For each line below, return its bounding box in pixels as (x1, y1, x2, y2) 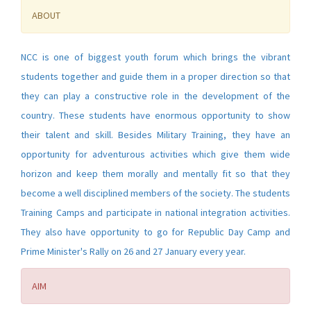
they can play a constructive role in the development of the (21, 90, 290, 103)
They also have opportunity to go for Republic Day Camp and (21, 226, 290, 239)
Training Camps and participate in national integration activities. (21, 206, 290, 219)
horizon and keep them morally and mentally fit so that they (21, 167, 290, 180)
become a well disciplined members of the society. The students (21, 187, 290, 200)
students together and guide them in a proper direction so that (21, 70, 290, 83)
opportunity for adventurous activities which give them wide (21, 148, 290, 161)
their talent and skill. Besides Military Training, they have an (21, 128, 290, 142)
